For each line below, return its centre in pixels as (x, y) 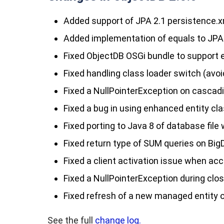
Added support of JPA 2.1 (115, 21)
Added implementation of (116, 38)
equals (181, 38)
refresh (101, 196)
